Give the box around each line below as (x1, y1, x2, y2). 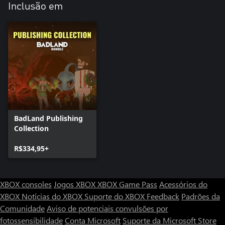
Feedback (147, 190, 179, 201)
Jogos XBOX (54, 178, 97, 189)
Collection (14, 123, 49, 133)
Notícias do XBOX (22, 190, 84, 201)
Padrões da (181, 190, 220, 201)
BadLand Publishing (14, 113, 83, 123)
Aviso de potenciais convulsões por (47, 202, 168, 213)
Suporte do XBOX (84, 190, 147, 201)
